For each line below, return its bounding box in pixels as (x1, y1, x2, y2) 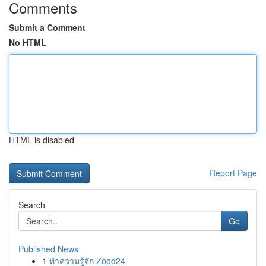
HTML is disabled (9, 134, 74, 145)
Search (18, 199, 45, 211)
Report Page (210, 167, 257, 179)
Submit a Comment (9, 21, 85, 33)
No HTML (9, 36, 46, 48)
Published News (18, 243, 78, 255)
